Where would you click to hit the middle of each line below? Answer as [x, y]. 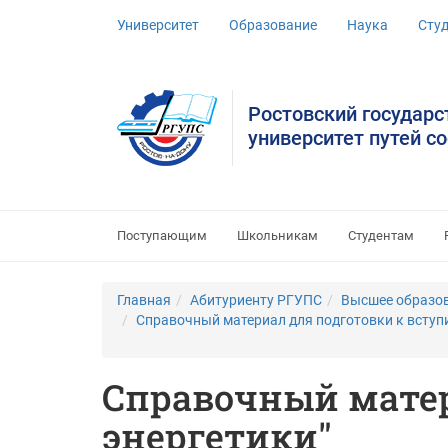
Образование [273, 25]
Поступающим [162, 235]
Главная [144, 300]
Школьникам [277, 235]
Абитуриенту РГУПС [256, 300]
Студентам [381, 235]
